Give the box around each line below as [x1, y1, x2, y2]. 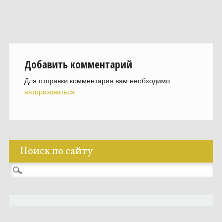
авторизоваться [24, 88, 75, 96]
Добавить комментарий [24, 57, 132, 71]
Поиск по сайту [19, 144, 93, 159]
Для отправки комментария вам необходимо [24, 77, 170, 85]
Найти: [8, 164, 31, 172]
